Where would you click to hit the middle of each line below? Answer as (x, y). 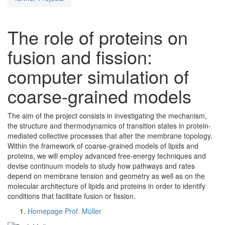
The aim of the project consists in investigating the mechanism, (107, 115)
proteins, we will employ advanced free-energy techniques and (107, 155)
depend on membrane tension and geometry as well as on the (106, 176)
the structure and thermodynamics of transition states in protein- (109, 125)
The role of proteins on (98, 37)
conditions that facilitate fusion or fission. (72, 196)
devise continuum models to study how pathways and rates (101, 165)
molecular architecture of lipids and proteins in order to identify (106, 186)
